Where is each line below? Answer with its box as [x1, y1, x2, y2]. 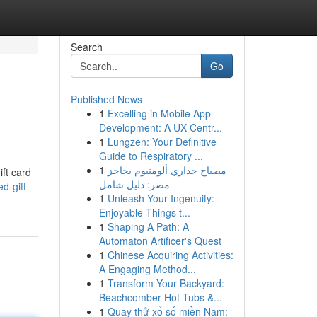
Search [70, 40, 103, 54]
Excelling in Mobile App [107, 106, 211, 120]
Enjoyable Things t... [98, 205, 190, 219]
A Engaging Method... [98, 262, 196, 276]
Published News [70, 92, 142, 106]
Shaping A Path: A [107, 219, 189, 234]
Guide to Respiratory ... [98, 149, 203, 163]
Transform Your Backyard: [107, 276, 224, 290]
